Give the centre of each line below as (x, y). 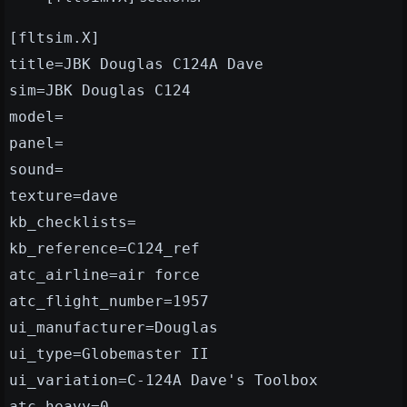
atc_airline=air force (104, 275)
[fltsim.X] (55, 38)
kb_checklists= (73, 223)
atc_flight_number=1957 (109, 302)
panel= (36, 144)
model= (36, 117)
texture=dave (64, 196)
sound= (36, 170)
